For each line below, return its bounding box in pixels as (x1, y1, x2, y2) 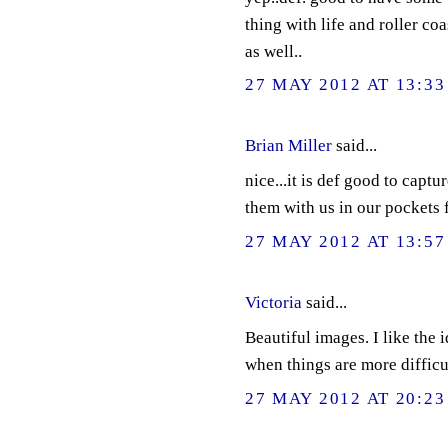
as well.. (244, 41, 302, 61)
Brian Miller (244, 135, 332, 155)
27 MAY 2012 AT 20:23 (244, 388, 446, 408)
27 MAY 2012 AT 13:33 (244, 75, 446, 95)
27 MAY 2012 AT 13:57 (244, 232, 446, 252)
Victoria (244, 292, 302, 312)
